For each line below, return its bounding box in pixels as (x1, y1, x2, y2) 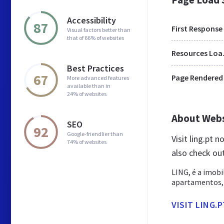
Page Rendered (171, 72, 223, 82)
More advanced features (67, 73, 129, 81)
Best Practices (67, 62, 124, 74)
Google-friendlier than (67, 129, 123, 137)
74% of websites (67, 137, 106, 145)
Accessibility (67, 14, 116, 26)
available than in (67, 81, 110, 89)
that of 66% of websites (67, 33, 124, 41)
